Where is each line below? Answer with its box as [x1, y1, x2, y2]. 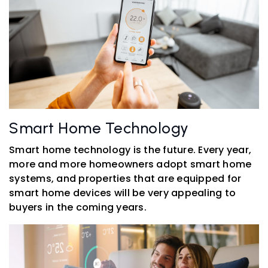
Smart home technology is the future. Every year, [9, 143, 251, 157]
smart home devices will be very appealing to [9, 186, 236, 200]
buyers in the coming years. [9, 200, 147, 215]
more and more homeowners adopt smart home [9, 157, 252, 172]
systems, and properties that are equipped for [9, 172, 242, 186]
